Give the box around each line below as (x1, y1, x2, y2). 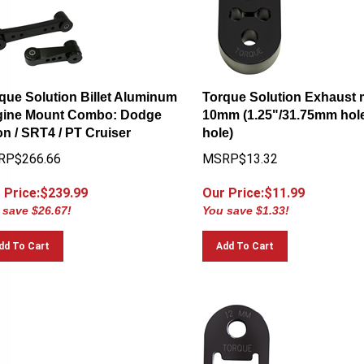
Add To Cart (215, 233, 274, 245)
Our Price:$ (201, 178, 272, 193)
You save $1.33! (201, 197, 289, 210)
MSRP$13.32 (201, 144, 278, 159)
